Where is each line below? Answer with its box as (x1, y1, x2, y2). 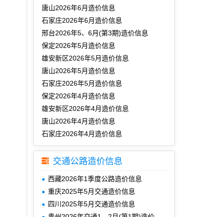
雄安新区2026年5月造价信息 (41, 54, 129, 62)
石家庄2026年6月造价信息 (41, 16, 122, 24)
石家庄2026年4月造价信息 (41, 130, 122, 138)
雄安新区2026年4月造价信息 (41, 105, 129, 112)
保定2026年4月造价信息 (41, 92, 115, 100)
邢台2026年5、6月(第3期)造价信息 (41, 29, 148, 37)
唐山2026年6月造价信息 (41, 4, 115, 12)
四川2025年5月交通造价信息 (47, 200, 135, 208)
